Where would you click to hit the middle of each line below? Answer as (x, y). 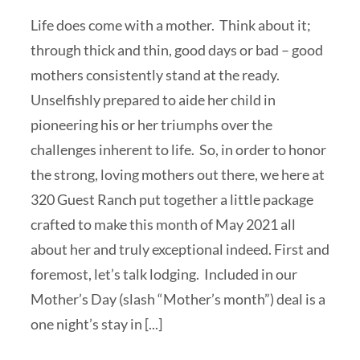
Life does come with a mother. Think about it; (171, 25)
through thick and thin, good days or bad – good (177, 50)
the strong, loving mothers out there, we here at (178, 174)
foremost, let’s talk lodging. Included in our (164, 274)
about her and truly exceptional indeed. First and (180, 249)
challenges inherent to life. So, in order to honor (178, 149)
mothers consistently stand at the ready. (156, 75)
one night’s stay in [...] (96, 324)
